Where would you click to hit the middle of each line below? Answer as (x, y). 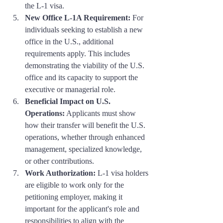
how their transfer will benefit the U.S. (86, 125)
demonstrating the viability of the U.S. (86, 66)
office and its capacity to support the (82, 78)
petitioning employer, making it (75, 197)
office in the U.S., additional (70, 42)
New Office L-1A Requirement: (78, 18)
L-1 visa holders (123, 173)
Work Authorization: (60, 173)
